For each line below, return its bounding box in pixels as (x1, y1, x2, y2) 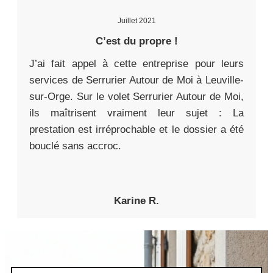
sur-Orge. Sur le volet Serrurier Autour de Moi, (29, 91, 244, 103)
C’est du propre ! (95, 35, 178, 48)
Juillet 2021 (117, 16, 156, 26)
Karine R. (114, 195, 159, 207)
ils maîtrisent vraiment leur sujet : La (29, 107, 244, 119)
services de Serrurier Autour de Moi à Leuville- (29, 74, 244, 87)
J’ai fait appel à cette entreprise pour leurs (29, 58, 244, 70)
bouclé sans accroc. (29, 140, 121, 152)
